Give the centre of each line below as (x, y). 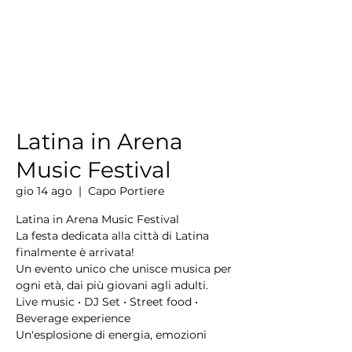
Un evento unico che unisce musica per (124, 269)
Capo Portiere (126, 191)
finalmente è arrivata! (75, 252)
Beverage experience (73, 318)
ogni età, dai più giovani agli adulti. (112, 285)
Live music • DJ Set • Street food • (107, 302)
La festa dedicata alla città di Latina (112, 236)
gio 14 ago (44, 191)
